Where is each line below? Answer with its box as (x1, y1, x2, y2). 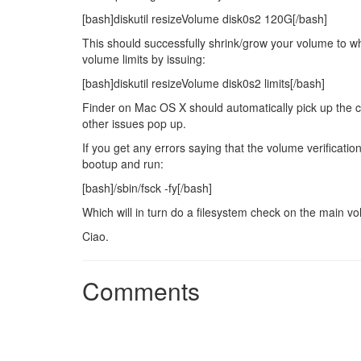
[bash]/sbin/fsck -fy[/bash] (82, 180, 212, 196)
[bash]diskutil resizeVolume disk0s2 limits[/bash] (82, 75, 325, 91)
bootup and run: (82, 156, 164, 172)
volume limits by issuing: (82, 51, 205, 67)
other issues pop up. (82, 115, 186, 131)
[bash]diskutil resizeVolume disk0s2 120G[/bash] (82, 10, 327, 27)
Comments (82, 273, 200, 308)
